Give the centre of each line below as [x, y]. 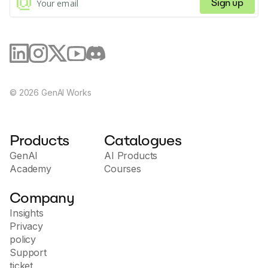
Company [42, 198]
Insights [27, 213]
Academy [31, 169]
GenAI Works [65, 93]
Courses [123, 169]
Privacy [26, 226]
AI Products [131, 156]
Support [28, 253]
